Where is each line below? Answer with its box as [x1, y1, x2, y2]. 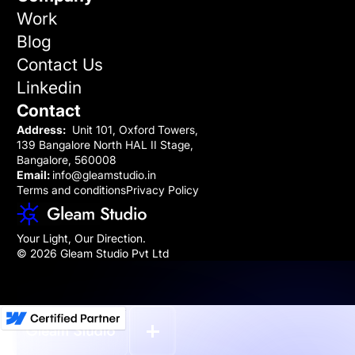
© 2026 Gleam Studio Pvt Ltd [17, 246, 169, 261]
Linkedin [17, 78, 82, 98]
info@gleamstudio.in [52, 168, 156, 182]
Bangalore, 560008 [17, 153, 116, 167]
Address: [17, 123, 66, 137]
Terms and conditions [17, 183, 126, 197]
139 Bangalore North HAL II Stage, [17, 138, 193, 152]
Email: [17, 168, 52, 182]
